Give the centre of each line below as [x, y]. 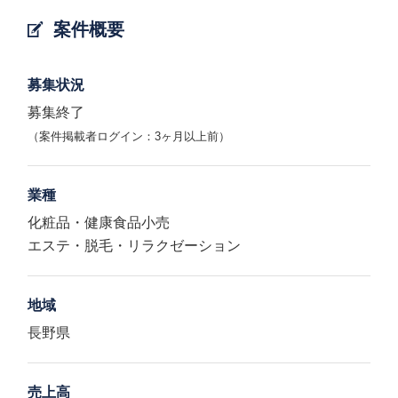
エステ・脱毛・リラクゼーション [135, 246]
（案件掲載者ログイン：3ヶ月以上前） [129, 136]
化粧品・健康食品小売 [99, 223]
